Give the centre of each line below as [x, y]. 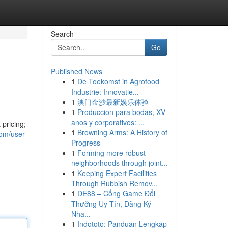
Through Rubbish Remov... [114, 183]
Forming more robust [111, 153]
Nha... [81, 214]
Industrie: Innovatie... [105, 92]
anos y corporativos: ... [108, 122]
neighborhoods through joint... [119, 163]
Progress [85, 142]
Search [62, 34]
